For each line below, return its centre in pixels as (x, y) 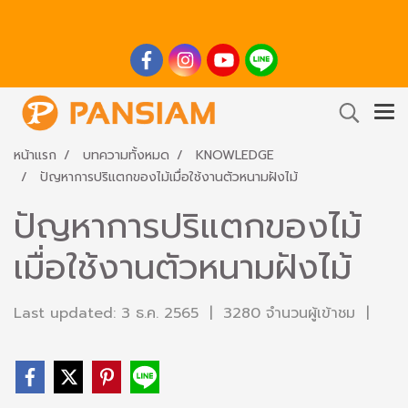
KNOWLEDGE (235, 155)
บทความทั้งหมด (126, 155)
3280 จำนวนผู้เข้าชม (289, 313)
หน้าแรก (35, 155)
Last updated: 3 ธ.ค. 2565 (106, 313)
